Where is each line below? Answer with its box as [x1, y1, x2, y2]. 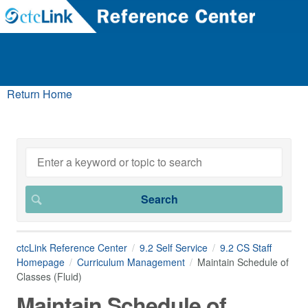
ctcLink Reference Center [16, 241, 127, 254]
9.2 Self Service [140, 241, 208, 254]
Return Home [7, 86, 72, 102]
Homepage [16, 255, 65, 269]
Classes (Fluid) [16, 269, 82, 283]
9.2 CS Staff [220, 241, 272, 254]
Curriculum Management [77, 255, 185, 269]
